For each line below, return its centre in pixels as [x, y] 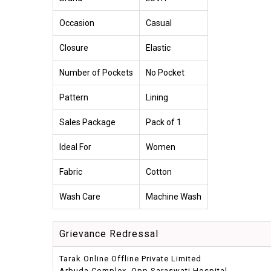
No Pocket [165, 72]
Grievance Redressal [109, 233]
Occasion [77, 23]
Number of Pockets [96, 72]
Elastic [158, 47]
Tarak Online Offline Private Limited [130, 258]
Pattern [74, 97]
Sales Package [87, 122]
